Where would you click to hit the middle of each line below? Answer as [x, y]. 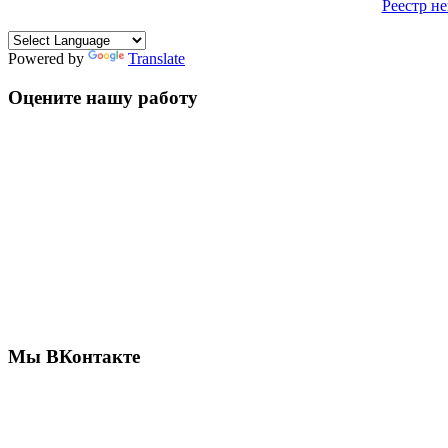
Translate [156, 58]
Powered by [48, 58]
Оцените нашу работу [103, 97]
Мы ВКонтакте [74, 356]
